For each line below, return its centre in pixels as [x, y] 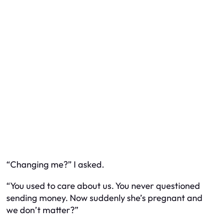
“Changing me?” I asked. [55, 165]
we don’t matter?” [42, 210]
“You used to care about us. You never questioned [103, 186]
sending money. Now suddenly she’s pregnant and [104, 198]
